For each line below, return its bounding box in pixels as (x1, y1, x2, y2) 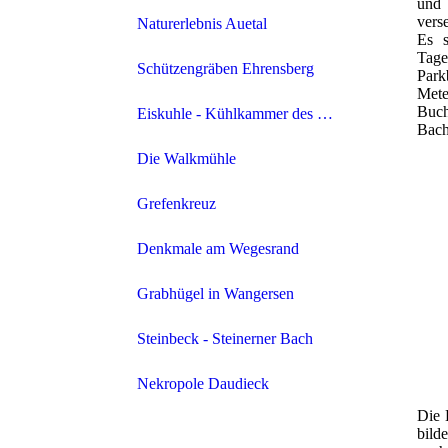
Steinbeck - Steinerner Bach (137, 330, 313, 348)
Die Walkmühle (137, 150, 236, 168)
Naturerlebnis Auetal (137, 15, 267, 33)
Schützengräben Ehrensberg (137, 60, 314, 78)
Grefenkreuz (137, 195, 216, 213)
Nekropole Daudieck (137, 375, 269, 393)
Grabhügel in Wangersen (137, 285, 294, 303)
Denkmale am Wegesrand (137, 240, 299, 258)
